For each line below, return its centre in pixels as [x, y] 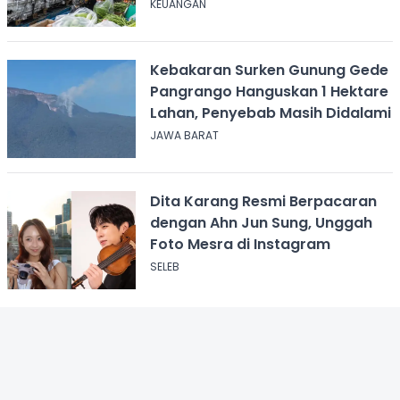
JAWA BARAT [184, 135]
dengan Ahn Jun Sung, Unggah [261, 222]
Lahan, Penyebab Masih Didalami [270, 112]
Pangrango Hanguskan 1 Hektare [269, 91]
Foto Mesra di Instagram [240, 244]
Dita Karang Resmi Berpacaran [263, 201]
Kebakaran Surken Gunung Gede [269, 70]
